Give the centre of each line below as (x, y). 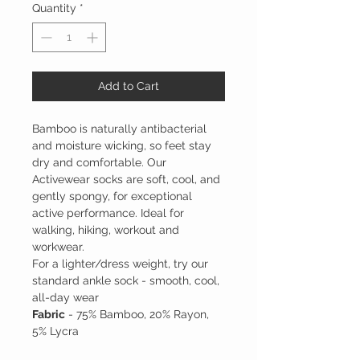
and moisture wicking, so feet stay (122, 146)
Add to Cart (129, 86)
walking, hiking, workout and (106, 230)
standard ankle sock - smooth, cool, (126, 281)
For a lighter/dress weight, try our (120, 264)
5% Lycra (55, 331)
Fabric (49, 315)
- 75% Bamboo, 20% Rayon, (137, 315)
